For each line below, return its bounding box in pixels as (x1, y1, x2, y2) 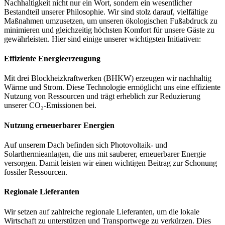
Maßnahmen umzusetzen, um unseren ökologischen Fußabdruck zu (4, 16, 217, 25)
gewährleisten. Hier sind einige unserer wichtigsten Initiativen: (4, 34, 201, 43)
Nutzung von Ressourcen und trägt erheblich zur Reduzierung (4, 92, 200, 101)
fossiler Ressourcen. (4, 167, 67, 176)
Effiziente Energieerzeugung (4, 54, 100, 63)
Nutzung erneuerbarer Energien (4, 121, 115, 130)
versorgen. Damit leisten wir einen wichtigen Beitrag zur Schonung (4, 158, 217, 167)
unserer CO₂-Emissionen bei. (4, 101, 96, 110)
